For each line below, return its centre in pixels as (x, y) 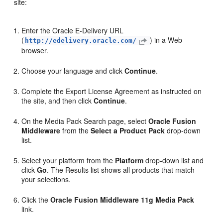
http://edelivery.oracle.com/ (81, 40)
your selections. (46, 179)
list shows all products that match (142, 169)
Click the (36, 199)
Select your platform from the (68, 160)
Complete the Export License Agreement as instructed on (112, 91)
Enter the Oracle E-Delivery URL (73, 30)
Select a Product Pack (128, 130)
